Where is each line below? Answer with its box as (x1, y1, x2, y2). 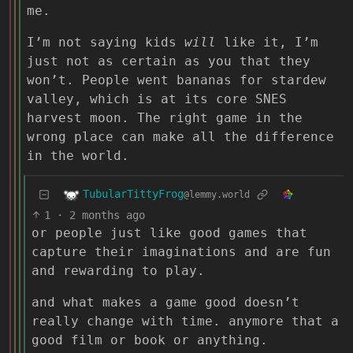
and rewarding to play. (32, 262, 205, 278)
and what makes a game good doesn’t (32, 294, 299, 310)
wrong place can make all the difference (27, 128, 334, 144)
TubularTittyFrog (83, 188, 184, 201)
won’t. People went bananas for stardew (27, 72, 326, 87)
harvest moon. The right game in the (27, 110, 303, 125)
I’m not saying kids (27, 34, 184, 50)
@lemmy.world (184, 189, 250, 201)
